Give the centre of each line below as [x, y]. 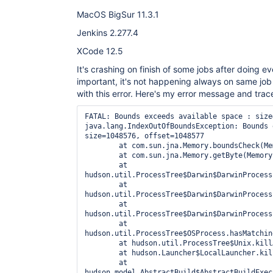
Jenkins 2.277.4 [108, 33]
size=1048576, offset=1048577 [144, 136]
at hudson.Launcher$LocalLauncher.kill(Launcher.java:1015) [102, 253]
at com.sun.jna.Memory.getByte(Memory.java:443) [102, 155]
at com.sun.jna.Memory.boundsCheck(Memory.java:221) [102, 146]
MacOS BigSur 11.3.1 [118, 14]
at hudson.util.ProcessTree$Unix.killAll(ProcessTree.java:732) [102, 243]
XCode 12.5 [100, 51]
